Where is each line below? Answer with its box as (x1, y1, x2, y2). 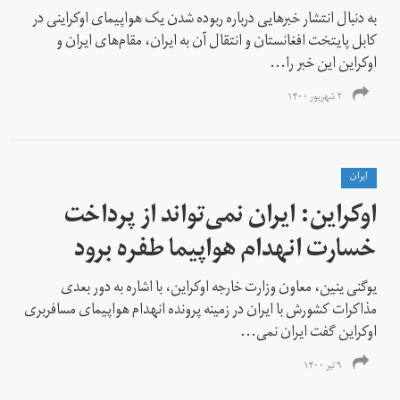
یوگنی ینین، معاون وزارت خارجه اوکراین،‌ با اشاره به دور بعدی (61, 272, 378, 305)
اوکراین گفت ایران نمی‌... (240, 317, 378, 350)
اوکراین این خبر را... (270, 48, 378, 81)
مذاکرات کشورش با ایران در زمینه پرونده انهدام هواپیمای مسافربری (24, 295, 378, 328)
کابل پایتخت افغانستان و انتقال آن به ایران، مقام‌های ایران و (56, 26, 378, 59)
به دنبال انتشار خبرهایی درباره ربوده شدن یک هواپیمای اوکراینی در (32, 4, 378, 37)
